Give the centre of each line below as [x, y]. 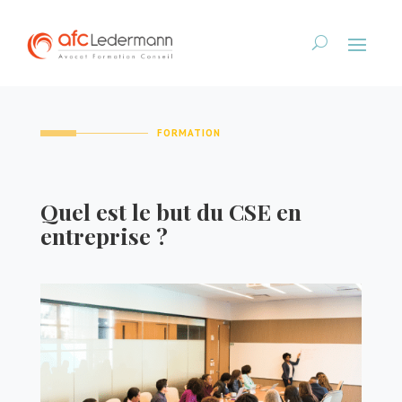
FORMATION [188, 132]
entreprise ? [104, 235]
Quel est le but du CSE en [170, 211]
